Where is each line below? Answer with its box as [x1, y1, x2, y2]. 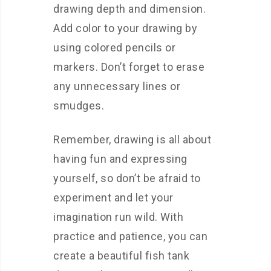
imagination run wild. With [53, 211, 183, 224]
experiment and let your [53, 191, 174, 204]
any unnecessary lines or [53, 80, 180, 93]
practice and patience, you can [53, 230, 207, 243]
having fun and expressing [53, 152, 188, 166]
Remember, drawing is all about [53, 133, 211, 146]
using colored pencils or [53, 41, 175, 54]
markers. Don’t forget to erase [53, 60, 204, 74]
